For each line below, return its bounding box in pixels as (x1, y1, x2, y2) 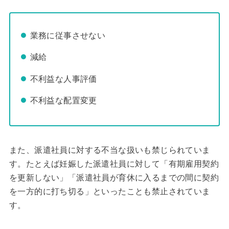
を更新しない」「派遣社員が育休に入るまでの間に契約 (9, 173, 219, 182)
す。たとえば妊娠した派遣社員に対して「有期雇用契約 (9, 159, 219, 168)
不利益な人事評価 (30, 74, 97, 83)
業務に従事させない (30, 30, 106, 40)
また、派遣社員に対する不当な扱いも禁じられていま (9, 146, 211, 154)
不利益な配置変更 (30, 96, 97, 105)
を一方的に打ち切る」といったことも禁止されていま (9, 187, 211, 196)
